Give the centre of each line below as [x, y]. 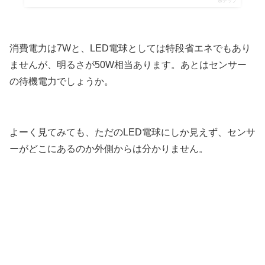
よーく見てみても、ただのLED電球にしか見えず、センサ [132, 132]
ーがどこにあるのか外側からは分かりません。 [109, 148]
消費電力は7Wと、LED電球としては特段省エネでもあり [130, 49]
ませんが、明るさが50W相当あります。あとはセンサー [128, 65]
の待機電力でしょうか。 [62, 82]
